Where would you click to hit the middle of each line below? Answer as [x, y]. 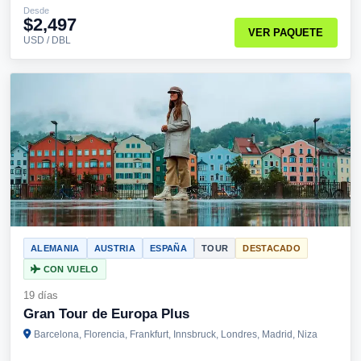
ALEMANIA [55, 248]
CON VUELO [70, 269]
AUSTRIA [114, 248]
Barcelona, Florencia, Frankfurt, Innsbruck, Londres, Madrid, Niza [176, 334]
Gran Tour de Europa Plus [106, 314]
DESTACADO [272, 248]
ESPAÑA [168, 248]
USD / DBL [47, 40]
